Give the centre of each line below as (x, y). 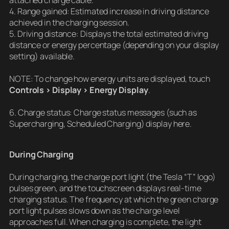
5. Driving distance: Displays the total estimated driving (109, 34)
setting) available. (42, 56)
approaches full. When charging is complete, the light (105, 222)
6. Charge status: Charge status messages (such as (103, 113)
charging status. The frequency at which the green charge (114, 200)
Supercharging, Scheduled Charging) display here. (101, 124)
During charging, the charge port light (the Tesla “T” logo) (113, 177)
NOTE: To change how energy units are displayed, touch (110, 79)
